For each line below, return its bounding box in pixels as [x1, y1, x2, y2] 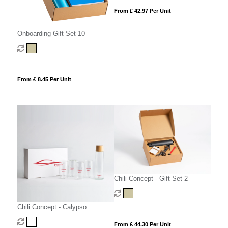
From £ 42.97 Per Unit [113, 8, 171, 14]
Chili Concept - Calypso [17, 203, 87, 211]
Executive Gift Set [17, 212, 72, 220]
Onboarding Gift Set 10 [17, 30, 85, 38]
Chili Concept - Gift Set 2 [113, 174, 188, 182]
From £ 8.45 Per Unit [17, 76, 71, 83]
